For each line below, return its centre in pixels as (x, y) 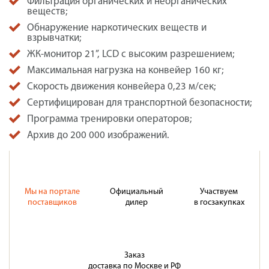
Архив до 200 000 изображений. (98, 136)
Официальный (137, 192)
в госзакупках (219, 203)
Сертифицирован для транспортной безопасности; (140, 103)
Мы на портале (52, 192)
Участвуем (219, 192)
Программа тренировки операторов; (110, 119)
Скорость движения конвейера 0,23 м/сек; (122, 87)
